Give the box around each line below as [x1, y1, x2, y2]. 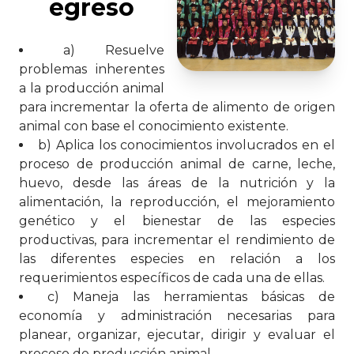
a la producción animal [19, 81, 164, 96]
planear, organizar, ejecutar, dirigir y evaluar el [19, 327, 335, 343]
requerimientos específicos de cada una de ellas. [19, 270, 325, 286]
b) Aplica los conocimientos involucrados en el [37, 137, 336, 153]
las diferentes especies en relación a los [19, 251, 335, 267]
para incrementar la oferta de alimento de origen [19, 100, 335, 115]
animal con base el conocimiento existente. [19, 119, 288, 134]
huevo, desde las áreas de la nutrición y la [19, 175, 335, 191]
